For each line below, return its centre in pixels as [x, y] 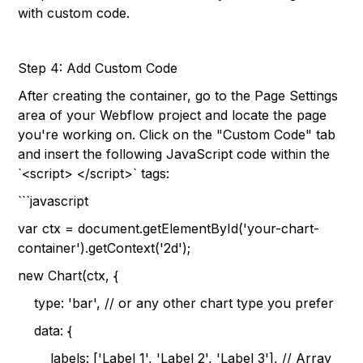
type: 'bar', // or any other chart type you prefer [176, 303]
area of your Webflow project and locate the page [173, 115]
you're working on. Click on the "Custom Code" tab [177, 135]
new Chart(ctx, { [68, 275]
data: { [45, 331]
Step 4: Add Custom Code [98, 68]
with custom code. [74, 13]
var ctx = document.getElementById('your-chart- [169, 228]
